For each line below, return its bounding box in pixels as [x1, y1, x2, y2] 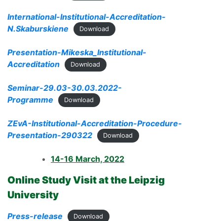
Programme [7, 94, 53, 105]
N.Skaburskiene [7, 23, 69, 34]
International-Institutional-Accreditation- [7, 11, 166, 22]
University [7, 188, 59, 201]
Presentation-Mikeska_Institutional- [7, 47, 147, 57]
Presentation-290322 [7, 130, 92, 140]
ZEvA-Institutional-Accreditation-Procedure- [7, 118, 182, 128]
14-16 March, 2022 [51, 153, 124, 164]
